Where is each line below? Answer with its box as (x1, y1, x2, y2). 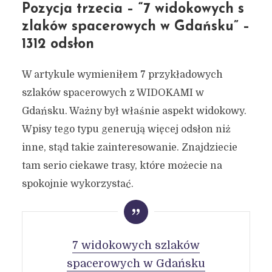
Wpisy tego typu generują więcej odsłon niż (21, 124, 231, 135)
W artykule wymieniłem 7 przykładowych (21, 69, 223, 80)
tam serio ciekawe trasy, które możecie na (21, 160, 222, 171)
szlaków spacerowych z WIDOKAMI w (21, 87, 204, 98)
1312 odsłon (21, 38, 94, 52)
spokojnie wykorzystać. (21, 178, 134, 189)
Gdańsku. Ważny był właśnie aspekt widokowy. (21, 106, 246, 117)
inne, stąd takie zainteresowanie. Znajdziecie (21, 142, 237, 153)
